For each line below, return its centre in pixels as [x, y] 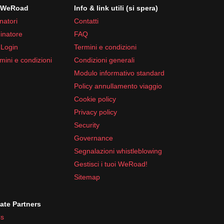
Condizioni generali [104, 60]
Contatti [86, 21]
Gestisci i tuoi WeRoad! [111, 164]
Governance [93, 138]
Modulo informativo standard [119, 73]
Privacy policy [95, 112]
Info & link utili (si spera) [116, 8]
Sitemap [87, 177]
